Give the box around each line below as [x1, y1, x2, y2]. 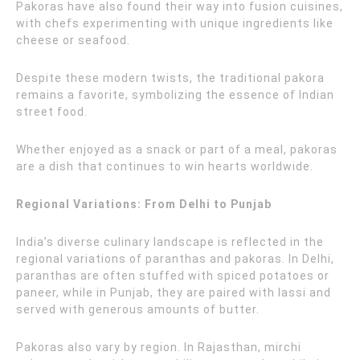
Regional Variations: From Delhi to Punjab [16, 198, 272, 211]
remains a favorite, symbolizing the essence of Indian [16, 88, 334, 101]
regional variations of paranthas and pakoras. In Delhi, [16, 252, 334, 265]
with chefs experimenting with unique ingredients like [16, 17, 333, 30]
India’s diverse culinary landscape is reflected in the [16, 235, 324, 248]
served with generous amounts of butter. [16, 303, 260, 316]
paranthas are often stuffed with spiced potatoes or [16, 269, 329, 282]
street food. [16, 105, 88, 118]
